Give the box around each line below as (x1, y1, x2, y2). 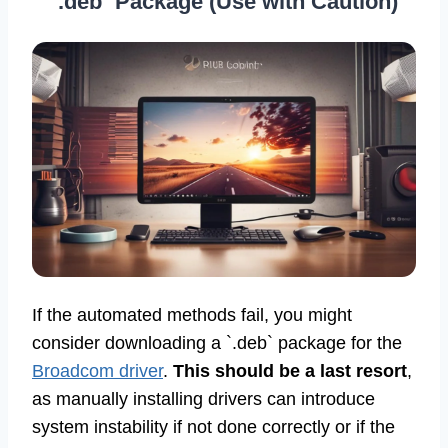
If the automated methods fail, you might (32, 304, 352, 325)
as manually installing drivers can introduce (32, 388, 375, 409)
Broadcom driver (32, 360, 163, 381)
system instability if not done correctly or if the (32, 416, 395, 437)
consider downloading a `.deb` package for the (32, 332, 402, 353)
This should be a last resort (173, 360, 407, 381)
